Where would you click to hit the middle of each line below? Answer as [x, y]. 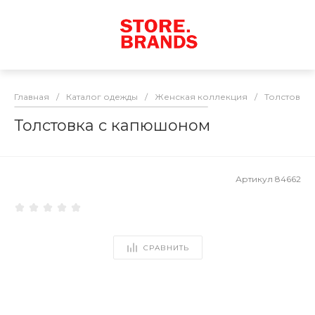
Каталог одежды [102, 97]
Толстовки [288, 97]
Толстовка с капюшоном [112, 126]
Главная [32, 97]
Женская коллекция [201, 97]
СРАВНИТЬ [166, 247]
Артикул [255, 179]
